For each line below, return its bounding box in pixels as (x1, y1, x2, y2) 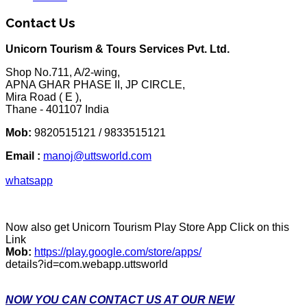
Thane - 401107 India (5, 103, 109, 116)
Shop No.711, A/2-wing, (5, 66, 120, 79)
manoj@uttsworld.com (43, 150, 151, 162)
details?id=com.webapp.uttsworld (5, 258, 168, 271)
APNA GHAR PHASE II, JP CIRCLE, (5, 79, 185, 91)
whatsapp (5, 175, 53, 187)
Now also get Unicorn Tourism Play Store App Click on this (5, 221, 289, 234)
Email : (5, 150, 40, 162)
